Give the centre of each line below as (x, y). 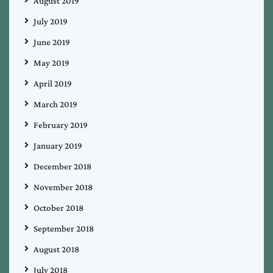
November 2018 (63, 187)
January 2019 (58, 145)
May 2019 (51, 62)
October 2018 (58, 207)
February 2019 (61, 125)
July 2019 (51, 21)
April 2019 (53, 83)
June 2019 (52, 42)
